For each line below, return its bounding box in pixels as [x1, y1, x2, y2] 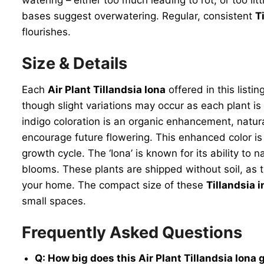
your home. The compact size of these [22, 179, 206, 191]
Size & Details [22, 54, 127, 73]
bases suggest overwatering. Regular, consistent [22, 9, 255, 22]
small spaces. [22, 194, 86, 207]
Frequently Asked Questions [22, 222, 242, 242]
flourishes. [22, 25, 71, 38]
